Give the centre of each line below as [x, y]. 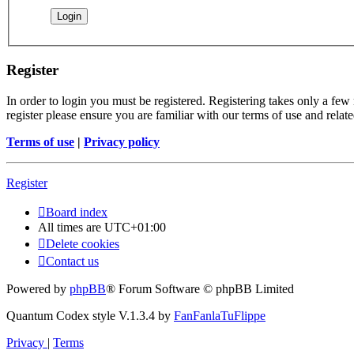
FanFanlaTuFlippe [220, 315]
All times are [71, 227]
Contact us [72, 261]
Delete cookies [83, 243]
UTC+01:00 [135, 227]
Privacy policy [122, 141]
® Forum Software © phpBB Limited [200, 288]
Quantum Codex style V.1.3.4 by [90, 315]
